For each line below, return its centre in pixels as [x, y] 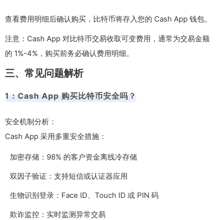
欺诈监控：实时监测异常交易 [58, 214]
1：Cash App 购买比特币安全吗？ [71, 96]
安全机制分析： [31, 121]
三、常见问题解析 [44, 73]
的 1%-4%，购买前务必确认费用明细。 [69, 53]
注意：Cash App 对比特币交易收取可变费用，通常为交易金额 [107, 38]
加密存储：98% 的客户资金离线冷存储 [73, 157]
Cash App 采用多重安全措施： [56, 136]
